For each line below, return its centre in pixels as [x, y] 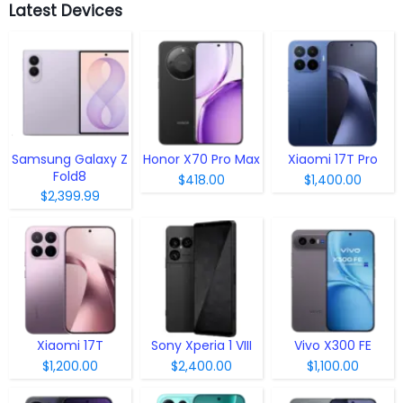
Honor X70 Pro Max [201, 159]
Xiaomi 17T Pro [332, 159]
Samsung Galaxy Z [70, 159]
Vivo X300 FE [332, 345]
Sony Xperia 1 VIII [201, 345]
